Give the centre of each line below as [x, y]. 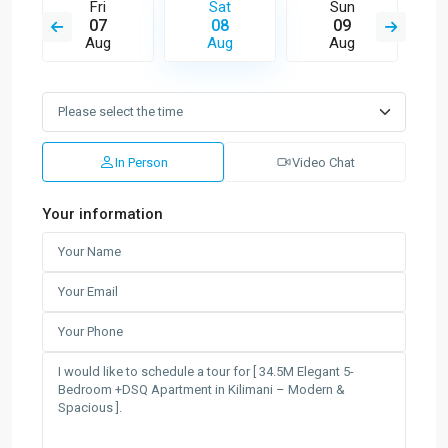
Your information [102, 214]
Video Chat [323, 162]
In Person [141, 162]
